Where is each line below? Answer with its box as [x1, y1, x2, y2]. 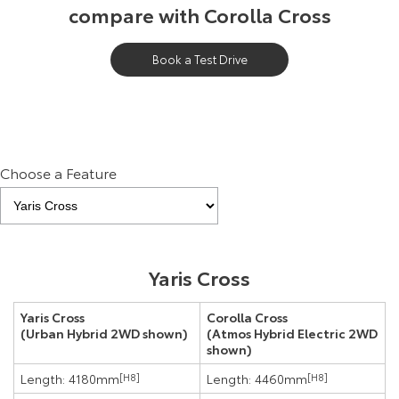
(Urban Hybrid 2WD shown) [20, 324, 188, 343]
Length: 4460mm [207, 370, 307, 388]
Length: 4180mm [20, 370, 119, 388]
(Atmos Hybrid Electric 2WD [207, 324, 378, 343]
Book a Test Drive [151, 51, 248, 68]
